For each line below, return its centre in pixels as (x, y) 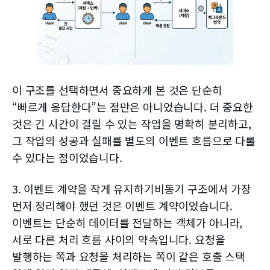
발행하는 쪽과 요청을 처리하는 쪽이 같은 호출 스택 (129, 256)
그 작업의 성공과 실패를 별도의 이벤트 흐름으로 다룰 (134, 141)
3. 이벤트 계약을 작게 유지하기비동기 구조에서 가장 (132, 189)
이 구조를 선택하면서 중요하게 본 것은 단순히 (117, 90)
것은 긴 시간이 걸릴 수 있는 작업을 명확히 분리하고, (132, 124)
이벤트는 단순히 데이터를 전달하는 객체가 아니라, (127, 223)
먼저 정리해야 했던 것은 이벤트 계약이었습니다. (122, 206)
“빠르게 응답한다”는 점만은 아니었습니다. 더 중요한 (133, 107)
